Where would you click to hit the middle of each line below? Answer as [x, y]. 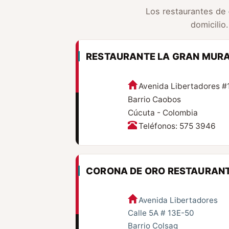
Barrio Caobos [154, 100]
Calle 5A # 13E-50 [161, 213]
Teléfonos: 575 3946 [177, 126]
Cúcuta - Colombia [163, 113]
